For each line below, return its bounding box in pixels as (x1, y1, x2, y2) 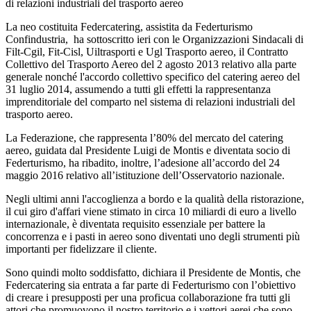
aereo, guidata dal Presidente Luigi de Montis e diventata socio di (6, 144, 290, 156)
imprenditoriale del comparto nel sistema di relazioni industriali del (6, 96, 295, 108)
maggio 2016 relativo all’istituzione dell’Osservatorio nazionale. (6, 169, 287, 181)
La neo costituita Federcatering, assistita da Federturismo (6, 21, 253, 33)
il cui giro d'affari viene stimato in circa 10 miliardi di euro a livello (6, 205, 296, 217)
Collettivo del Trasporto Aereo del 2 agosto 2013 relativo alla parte (6, 58, 296, 70)
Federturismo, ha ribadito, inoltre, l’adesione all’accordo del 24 (6, 157, 280, 169)
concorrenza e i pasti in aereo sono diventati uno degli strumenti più (6, 230, 300, 242)
